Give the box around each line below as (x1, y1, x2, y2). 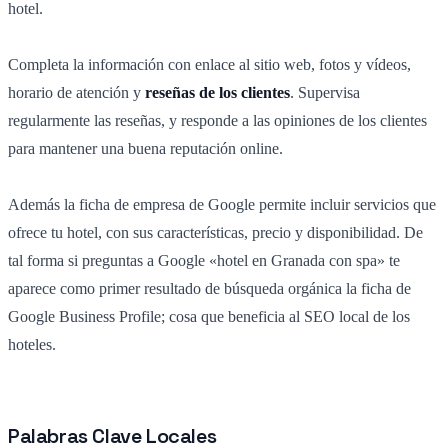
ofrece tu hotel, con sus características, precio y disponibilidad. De (8, 224, 423, 242)
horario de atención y (8, 84, 145, 102)
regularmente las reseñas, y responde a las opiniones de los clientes (8, 112, 427, 130)
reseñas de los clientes (145, 84, 290, 102)
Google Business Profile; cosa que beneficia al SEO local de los (8, 308, 410, 326)
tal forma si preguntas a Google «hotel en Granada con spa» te (8, 252, 400, 270)
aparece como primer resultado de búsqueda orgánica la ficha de (8, 280, 411, 298)
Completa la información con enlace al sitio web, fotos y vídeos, (8, 56, 411, 74)
